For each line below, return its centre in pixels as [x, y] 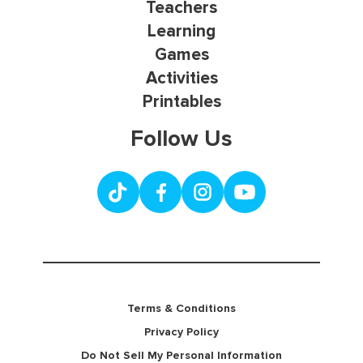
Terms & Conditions [181, 309]
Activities [181, 79]
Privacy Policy [181, 332]
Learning [181, 32]
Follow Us [181, 139]
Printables [181, 102]
